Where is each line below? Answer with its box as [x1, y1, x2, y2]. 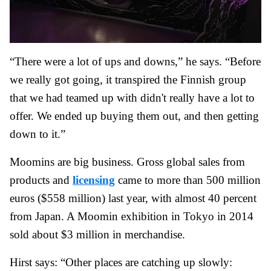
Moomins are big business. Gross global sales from [10, 155, 245, 169]
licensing [73, 174, 115, 187]
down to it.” [10, 128, 65, 141]
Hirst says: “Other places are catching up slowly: [10, 256, 232, 269]
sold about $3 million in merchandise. [10, 228, 185, 241]
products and [10, 174, 73, 187]
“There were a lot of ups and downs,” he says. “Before [10, 55, 261, 68]
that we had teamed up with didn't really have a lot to [10, 91, 255, 105]
